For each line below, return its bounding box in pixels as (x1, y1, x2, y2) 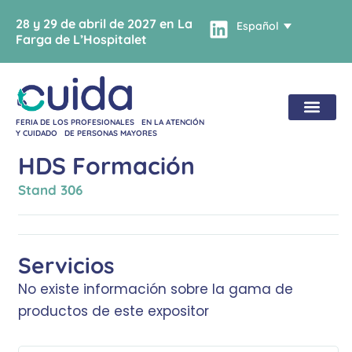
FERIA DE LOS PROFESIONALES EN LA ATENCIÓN (16, 117, 204, 128)
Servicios (18, 251, 115, 280)
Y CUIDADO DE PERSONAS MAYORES (16, 128, 157, 139)
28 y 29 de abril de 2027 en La (16, 16, 192, 31)
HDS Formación (18, 151, 195, 181)
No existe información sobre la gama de (18, 280, 293, 299)
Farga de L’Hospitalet (16, 31, 147, 47)
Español (236, 19, 279, 34)
